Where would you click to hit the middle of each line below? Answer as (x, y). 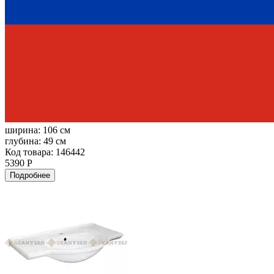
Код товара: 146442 (45, 152)
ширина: (24, 130)
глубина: (24, 141)
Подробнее (30, 175)
